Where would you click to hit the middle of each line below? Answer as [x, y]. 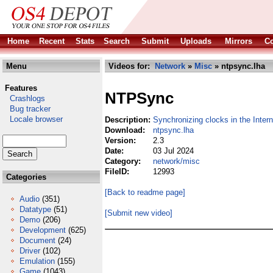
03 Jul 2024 [173, 151]
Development [43, 230]
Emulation [37, 261]
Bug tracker [27, 109]
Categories [25, 177]
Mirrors [239, 41]
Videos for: [130, 66]
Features [21, 88]
